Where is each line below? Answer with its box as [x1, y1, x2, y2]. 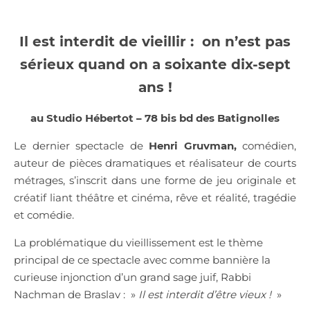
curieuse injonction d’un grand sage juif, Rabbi [14, 270, 251, 284]
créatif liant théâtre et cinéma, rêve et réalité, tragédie [14, 190, 296, 204]
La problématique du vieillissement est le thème [14, 235, 263, 249]
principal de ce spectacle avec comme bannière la [14, 253, 271, 266]
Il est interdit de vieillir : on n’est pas [19, 33, 291, 50]
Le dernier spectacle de [14, 138, 149, 152]
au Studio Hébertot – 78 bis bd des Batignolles [30, 111, 280, 125]
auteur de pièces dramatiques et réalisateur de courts [14, 156, 296, 170]
